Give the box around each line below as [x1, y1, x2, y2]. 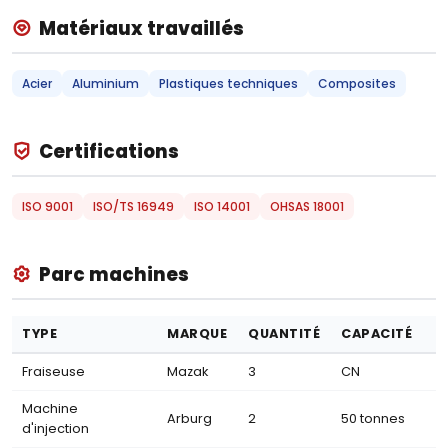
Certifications [39, 139, 179, 164]
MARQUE [167, 325, 228, 342]
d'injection [22, 420, 89, 437]
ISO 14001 [194, 198, 250, 215]
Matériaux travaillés [39, 16, 244, 41]
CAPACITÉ [341, 325, 413, 342]
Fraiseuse [22, 363, 85, 380]
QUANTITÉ [248, 325, 321, 342]
